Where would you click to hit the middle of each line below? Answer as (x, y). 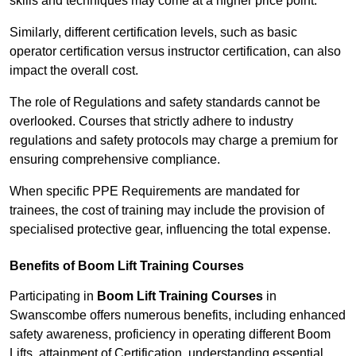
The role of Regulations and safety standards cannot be (165, 103)
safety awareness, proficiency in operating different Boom (170, 335)
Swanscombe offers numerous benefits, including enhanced (178, 315)
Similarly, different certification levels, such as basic (153, 33)
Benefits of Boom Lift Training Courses (127, 266)
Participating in (53, 296)
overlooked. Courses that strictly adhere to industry (151, 122)
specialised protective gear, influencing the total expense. (170, 230)
